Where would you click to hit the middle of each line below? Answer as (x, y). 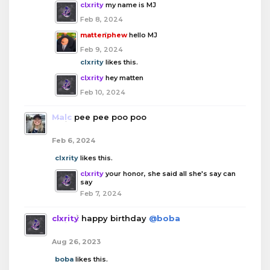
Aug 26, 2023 (76, 241)
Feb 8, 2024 (102, 19)
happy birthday (115, 218)
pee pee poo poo (110, 117)
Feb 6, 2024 (74, 140)
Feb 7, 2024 (101, 193)
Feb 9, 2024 (102, 49)
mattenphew (104, 35)
